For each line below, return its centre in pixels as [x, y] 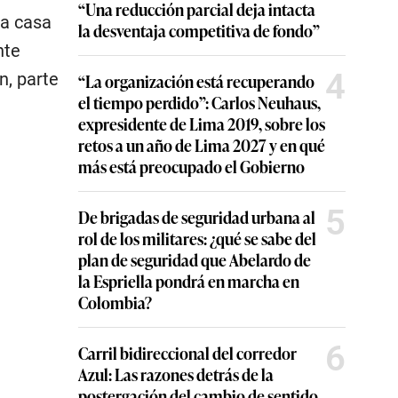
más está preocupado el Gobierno [191, 166]
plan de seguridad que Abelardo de [195, 259]
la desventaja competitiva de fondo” [199, 30]
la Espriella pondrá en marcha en [189, 281]
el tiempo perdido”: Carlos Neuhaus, [199, 102]
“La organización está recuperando [196, 81]
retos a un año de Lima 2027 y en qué [202, 145]
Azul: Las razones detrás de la [176, 374]
